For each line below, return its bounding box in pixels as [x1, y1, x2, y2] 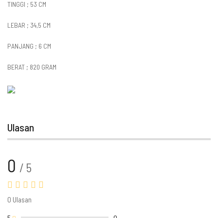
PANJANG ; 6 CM [7, 41, 53, 50]
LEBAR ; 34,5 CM [7, 20, 51, 29]
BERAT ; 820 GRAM [7, 62, 58, 71]
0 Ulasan [7, 195, 32, 204]
